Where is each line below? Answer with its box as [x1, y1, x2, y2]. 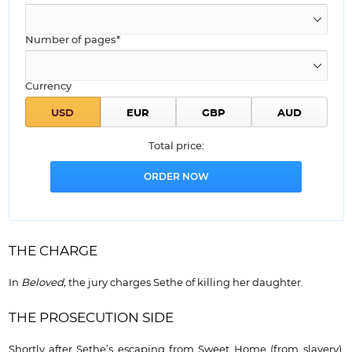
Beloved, [20, 277, 68, 289]
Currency [24, 82, 71, 93]
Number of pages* [24, 35, 120, 46]
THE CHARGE [8, 244, 97, 258]
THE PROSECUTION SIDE [8, 310, 174, 324]
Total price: [148, 141, 204, 152]
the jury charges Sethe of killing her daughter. [68, 277, 303, 289]
